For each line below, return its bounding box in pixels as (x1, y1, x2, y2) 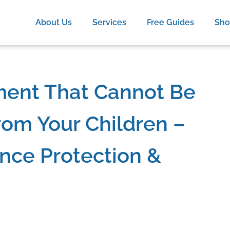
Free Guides (147, 17, 195, 27)
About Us (35, 17, 72, 27)
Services (92, 17, 127, 27)
